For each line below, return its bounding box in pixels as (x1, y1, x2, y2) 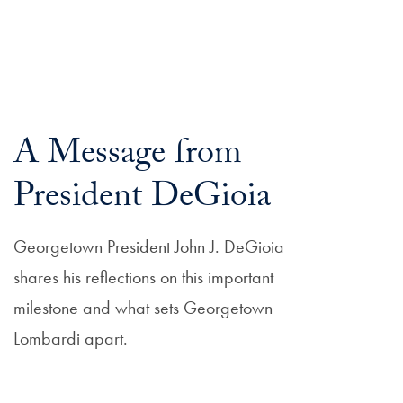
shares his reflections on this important (13, 264, 274, 289)
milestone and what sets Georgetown (13, 295, 273, 319)
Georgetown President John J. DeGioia (13, 234, 285, 258)
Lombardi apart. (13, 326, 129, 350)
